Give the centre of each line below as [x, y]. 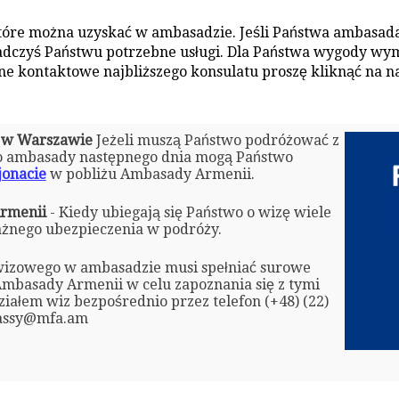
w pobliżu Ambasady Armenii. [150, 174]
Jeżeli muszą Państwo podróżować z [216, 140]
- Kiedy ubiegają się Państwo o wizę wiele [188, 212]
